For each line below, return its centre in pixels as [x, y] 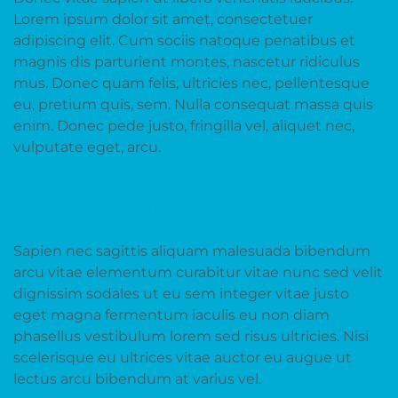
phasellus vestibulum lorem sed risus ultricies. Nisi [191, 336]
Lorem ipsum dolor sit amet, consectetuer [163, 19]
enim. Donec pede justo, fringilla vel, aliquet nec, [184, 126]
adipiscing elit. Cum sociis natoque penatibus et [184, 40]
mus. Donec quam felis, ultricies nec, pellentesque [191, 83]
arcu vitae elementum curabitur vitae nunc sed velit [198, 272]
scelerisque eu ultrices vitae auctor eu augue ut [183, 358]
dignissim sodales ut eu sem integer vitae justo [181, 294]
